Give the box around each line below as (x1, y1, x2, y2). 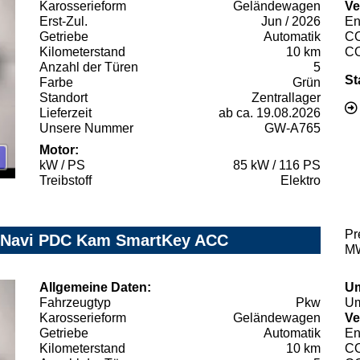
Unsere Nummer (39, 121, 133, 135)
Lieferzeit (39, 105, 92, 120)
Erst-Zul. (39, 14, 88, 28)
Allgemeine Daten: (39, 280, 151, 294)
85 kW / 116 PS (233, 157, 321, 172)
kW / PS (39, 157, 85, 172)
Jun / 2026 (261, 14, 321, 28)
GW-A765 (264, 121, 321, 135)
